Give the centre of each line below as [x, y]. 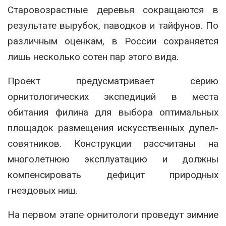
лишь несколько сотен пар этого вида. [93, 57]
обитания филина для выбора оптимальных [113, 112]
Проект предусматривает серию [113, 81]
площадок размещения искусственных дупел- [113, 128]
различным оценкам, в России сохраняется [113, 41]
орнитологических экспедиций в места [113, 97]
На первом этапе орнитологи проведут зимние [113, 215]
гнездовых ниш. [43, 191]
